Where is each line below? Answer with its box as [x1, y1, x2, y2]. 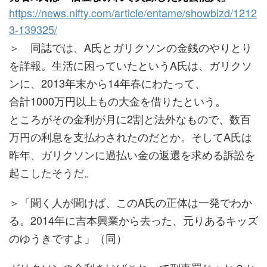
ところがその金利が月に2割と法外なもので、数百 [9, 111, 251, 126]
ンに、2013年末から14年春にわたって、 [9, 75, 206, 91]
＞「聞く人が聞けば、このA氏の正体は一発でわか [9, 194, 252, 210]
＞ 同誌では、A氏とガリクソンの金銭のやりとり [9, 39, 252, 55]
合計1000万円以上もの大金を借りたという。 [9, 93, 226, 108]
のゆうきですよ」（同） [9, 230, 127, 246]
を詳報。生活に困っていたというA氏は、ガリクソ [9, 57, 252, 73]
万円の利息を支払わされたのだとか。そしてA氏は [9, 129, 252, 144]
